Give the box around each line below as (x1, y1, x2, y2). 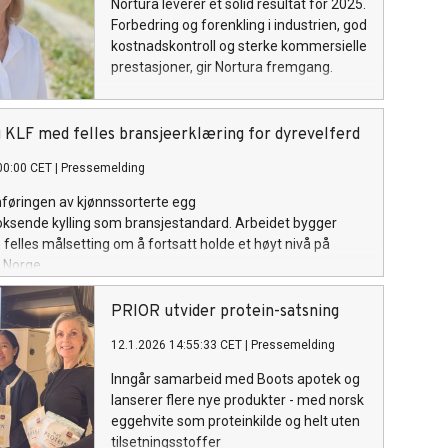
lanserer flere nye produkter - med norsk (111, 392, 364, 408)
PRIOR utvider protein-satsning (111, 302, 339, 322)
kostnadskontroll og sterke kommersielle (111, 38, 367, 54)
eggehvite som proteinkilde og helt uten (111, 413, 360, 429)
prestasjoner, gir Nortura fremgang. (111, 59, 333, 75)
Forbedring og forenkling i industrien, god (111, 17, 367, 33)
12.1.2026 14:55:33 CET (111, 338, 242, 352)
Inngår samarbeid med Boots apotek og (111, 371, 360, 387)
